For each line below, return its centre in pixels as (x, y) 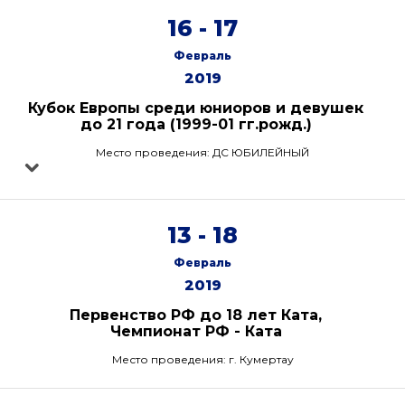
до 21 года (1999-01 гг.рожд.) (196, 124)
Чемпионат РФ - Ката (196, 331)
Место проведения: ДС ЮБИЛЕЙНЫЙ (202, 152)
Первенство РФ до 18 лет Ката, (196, 315)
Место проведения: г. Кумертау (202, 359)
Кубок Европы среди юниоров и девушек (196, 108)
